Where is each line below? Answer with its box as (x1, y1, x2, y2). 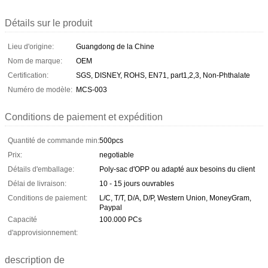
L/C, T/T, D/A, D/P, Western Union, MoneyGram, (99, 193, 251, 202)
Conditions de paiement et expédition (5, 111, 163, 122)
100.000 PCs (99, 215, 142, 224)
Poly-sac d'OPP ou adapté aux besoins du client (99, 165, 255, 173)
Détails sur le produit (5, 17, 92, 28)
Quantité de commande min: (8, 136, 99, 145)
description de (5, 254, 65, 265)
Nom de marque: (8, 56, 62, 65)
